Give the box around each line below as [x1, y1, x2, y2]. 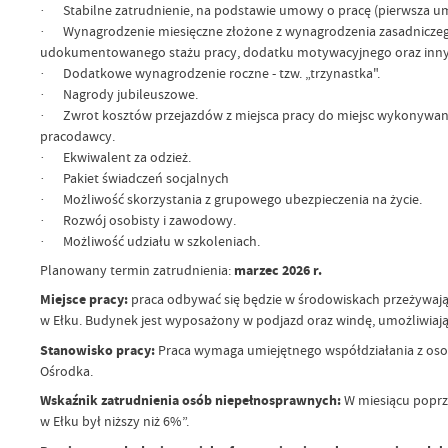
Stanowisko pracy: [39, 340, 158, 360]
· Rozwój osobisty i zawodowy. [39, 210, 236, 229]
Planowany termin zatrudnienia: [39, 260, 234, 279]
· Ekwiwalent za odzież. [39, 147, 191, 166]
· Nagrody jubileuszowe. [39, 84, 198, 103]
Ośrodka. [39, 361, 93, 380]
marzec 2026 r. [233, 260, 322, 280]
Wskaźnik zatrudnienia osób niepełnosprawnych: [39, 391, 341, 411]
